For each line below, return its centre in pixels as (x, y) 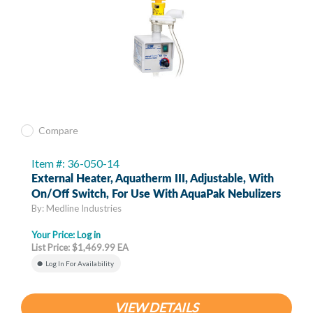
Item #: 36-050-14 (75, 163)
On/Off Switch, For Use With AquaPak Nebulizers (156, 195)
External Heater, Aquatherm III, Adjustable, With (153, 179)
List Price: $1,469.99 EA (80, 248)
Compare (58, 131)
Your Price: (54, 235)
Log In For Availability (80, 264)
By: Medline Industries (77, 209)
